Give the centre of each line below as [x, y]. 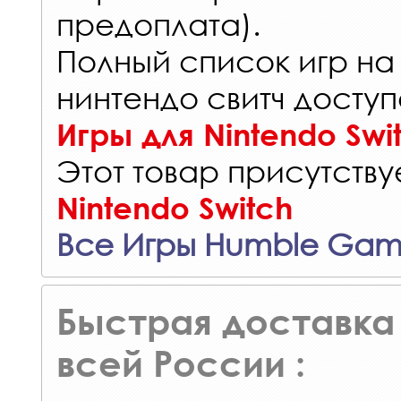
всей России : [181, 363]
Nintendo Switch [175, 208]
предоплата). [158, 24]
